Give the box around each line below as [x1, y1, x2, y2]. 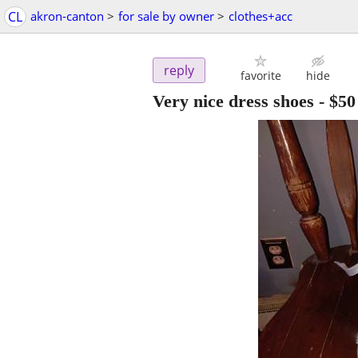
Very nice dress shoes [153, 91, 314, 112]
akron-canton [30, 8, 104, 24]
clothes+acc [229, 8, 292, 24]
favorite [240, 68, 281, 84]
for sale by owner [118, 8, 214, 24]
